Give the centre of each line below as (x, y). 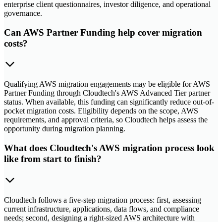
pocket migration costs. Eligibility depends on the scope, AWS (101, 111)
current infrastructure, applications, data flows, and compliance (102, 209)
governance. (23, 13)
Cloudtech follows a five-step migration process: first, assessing (103, 200)
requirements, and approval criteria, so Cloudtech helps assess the (106, 120)
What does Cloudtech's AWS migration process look (109, 148)
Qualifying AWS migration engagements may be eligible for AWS (107, 84)
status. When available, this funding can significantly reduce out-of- (109, 102)
